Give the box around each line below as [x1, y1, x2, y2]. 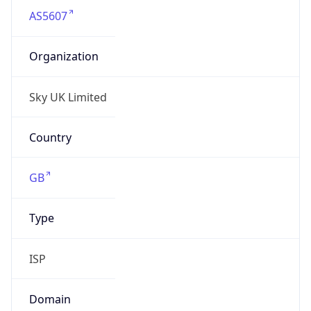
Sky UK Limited [28, 89, 107, 105]
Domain [28, 291, 71, 307]
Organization [28, 49, 99, 65]
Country [28, 129, 72, 145]
